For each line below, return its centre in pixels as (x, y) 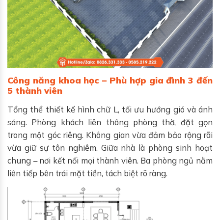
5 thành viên (35, 90)
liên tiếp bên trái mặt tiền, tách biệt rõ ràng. (87, 173)
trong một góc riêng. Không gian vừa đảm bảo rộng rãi (110, 135)
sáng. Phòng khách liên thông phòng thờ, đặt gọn (110, 122)
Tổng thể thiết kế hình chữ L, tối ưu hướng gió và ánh (110, 109)
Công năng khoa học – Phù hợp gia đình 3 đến (110, 80)
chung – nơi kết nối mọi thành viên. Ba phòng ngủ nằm (110, 160)
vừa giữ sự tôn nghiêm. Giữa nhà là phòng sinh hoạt (110, 147)
